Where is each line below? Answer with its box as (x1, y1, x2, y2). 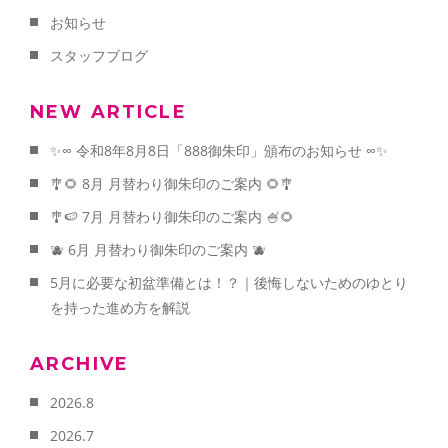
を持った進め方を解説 (50, 298, 190, 318)
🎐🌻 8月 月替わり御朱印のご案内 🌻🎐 (50, 174, 294, 194)
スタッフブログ (50, 46, 148, 66)
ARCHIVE (30, 353, 130, 376)
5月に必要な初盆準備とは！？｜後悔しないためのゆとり (50, 273, 408, 293)
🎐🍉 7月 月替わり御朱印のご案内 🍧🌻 (50, 207, 294, 227)
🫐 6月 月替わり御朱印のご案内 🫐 (50, 240, 266, 260)
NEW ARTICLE (30, 101, 187, 124)
